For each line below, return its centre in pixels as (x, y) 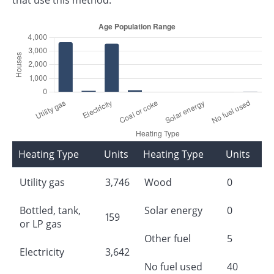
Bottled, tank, (50, 210)
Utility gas (42, 182)
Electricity (42, 252)
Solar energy (173, 210)
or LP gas (41, 224)
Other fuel (168, 238)
